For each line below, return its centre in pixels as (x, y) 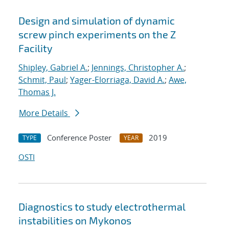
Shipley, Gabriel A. (53, 68)
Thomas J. (37, 92)
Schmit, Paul (42, 80)
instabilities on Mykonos (75, 221)
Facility (36, 48)
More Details (44, 113)
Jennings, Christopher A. (138, 68)
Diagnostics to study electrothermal (102, 207)
